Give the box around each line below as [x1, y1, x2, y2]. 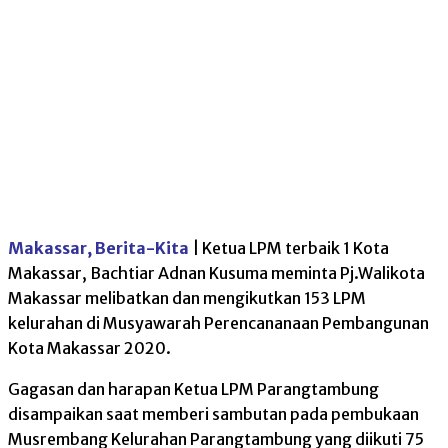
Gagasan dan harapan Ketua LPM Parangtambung [8, 379, 379, 400]
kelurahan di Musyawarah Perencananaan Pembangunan [8, 313, 429, 334]
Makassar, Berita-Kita [8, 238, 189, 259]
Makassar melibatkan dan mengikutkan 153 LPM [8, 288, 366, 309]
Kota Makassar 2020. [8, 338, 171, 359]
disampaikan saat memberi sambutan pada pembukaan [8, 404, 419, 425]
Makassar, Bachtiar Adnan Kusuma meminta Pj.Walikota [8, 263, 425, 284]
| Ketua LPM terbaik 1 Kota [192, 238, 389, 259]
